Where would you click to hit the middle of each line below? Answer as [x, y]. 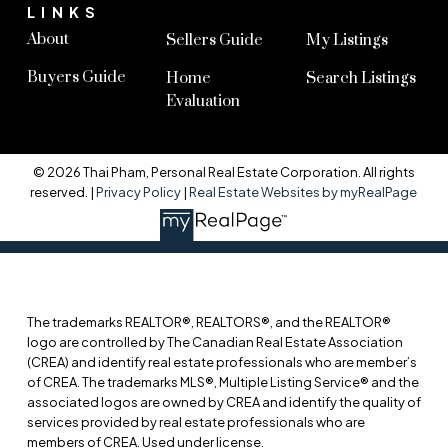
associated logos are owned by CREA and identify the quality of [223, 402]
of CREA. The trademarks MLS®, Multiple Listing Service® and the [222, 382]
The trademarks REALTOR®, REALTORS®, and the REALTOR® [208, 322]
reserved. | [63, 192]
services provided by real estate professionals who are [195, 422]
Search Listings [360, 78]
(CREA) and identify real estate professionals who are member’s [221, 362]
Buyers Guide [76, 77]
